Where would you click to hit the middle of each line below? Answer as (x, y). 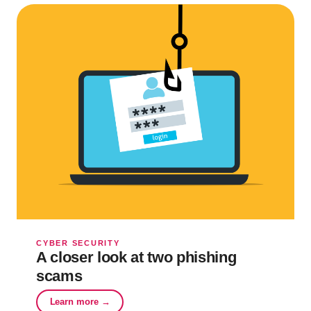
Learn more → (80, 302)
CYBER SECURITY (78, 243)
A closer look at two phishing (136, 257)
